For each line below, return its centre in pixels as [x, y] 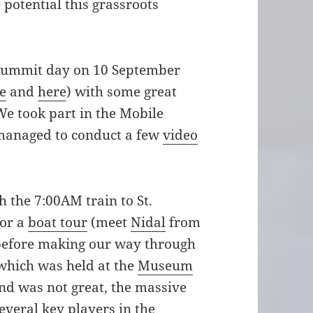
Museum [166, 266]
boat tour [58, 223]
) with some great [122, 92]
